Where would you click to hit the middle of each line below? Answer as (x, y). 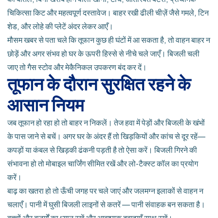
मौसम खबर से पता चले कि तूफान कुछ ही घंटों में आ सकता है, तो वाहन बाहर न (109, 40)
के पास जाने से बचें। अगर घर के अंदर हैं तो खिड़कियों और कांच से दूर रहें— (106, 136)
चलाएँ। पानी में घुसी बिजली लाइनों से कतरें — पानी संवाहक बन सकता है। (106, 205)
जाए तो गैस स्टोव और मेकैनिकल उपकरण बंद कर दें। (77, 67)
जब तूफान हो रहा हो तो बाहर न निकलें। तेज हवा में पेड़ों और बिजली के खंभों (106, 123)
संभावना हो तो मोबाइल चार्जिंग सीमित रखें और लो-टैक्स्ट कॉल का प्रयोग (103, 164)
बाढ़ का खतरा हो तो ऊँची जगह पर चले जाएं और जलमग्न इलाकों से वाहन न (105, 191)
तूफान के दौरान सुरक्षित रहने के (99, 85)
